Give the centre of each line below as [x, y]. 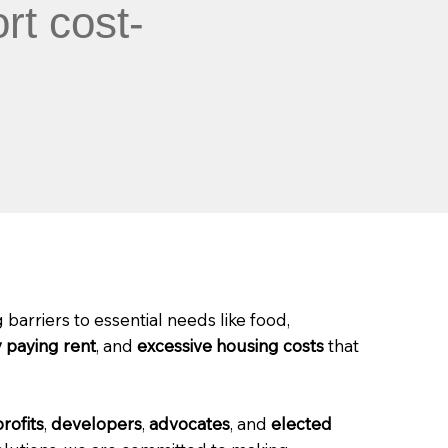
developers [96, 424]
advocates [189, 424]
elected [301, 424]
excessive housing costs [230, 346]
